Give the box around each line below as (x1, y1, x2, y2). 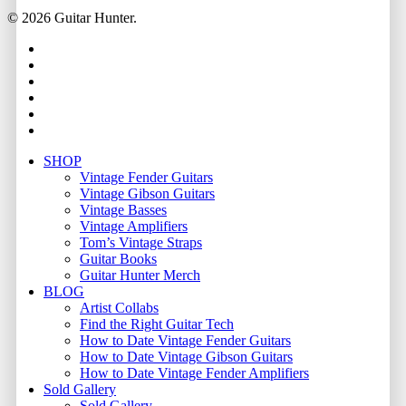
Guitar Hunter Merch (80, 266, 200, 283)
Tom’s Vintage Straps (80, 234, 202, 250)
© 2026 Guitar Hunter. (7, 9, 137, 25)
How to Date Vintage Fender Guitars (80, 332, 291, 348)
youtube (43, 55, 89, 72)
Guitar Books (80, 250, 157, 266)
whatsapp (43, 88, 97, 104)
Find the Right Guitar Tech (80, 315, 234, 332)
